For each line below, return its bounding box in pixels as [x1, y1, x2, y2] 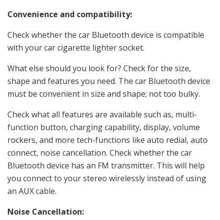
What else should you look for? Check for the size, [7, 63, 191, 74]
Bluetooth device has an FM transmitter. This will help [7, 160, 205, 171]
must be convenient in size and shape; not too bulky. [7, 88, 200, 100]
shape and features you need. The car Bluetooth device [7, 76, 210, 87]
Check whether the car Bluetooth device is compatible [7, 29, 204, 41]
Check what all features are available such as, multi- [7, 109, 197, 120]
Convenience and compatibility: [7, 9, 132, 20]
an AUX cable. [7, 186, 56, 197]
